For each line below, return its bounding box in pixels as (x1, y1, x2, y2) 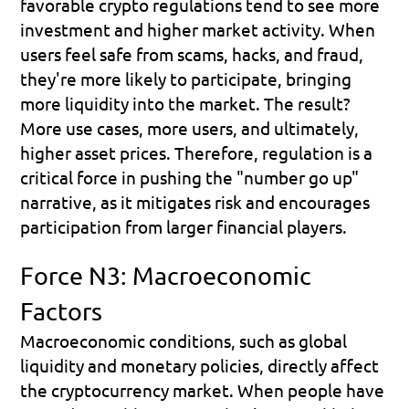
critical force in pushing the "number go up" (20, 165, 360, 188)
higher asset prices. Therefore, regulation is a (20, 141, 373, 163)
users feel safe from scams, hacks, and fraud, (20, 42, 364, 65)
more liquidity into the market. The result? (20, 91, 351, 114)
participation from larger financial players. (20, 215, 348, 237)
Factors (20, 295, 103, 326)
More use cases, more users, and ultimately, (20, 116, 360, 139)
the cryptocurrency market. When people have (20, 378, 385, 401)
